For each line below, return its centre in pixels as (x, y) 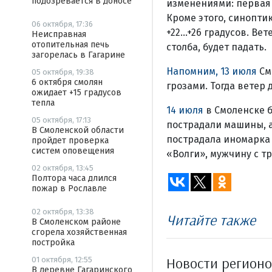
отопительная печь (70, 45)
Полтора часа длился (74, 178)
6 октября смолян (67, 82)
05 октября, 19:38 (63, 72)
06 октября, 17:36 (62, 24)
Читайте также (211, 219)
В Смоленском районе (76, 222)
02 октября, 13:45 (63, 168)
